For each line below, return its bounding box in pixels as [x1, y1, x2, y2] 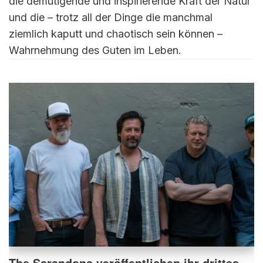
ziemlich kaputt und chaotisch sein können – [9, 28, 222, 41]
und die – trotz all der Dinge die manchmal [9, 11, 213, 24]
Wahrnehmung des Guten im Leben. [9, 44, 181, 57]
